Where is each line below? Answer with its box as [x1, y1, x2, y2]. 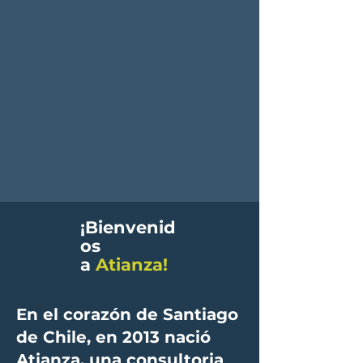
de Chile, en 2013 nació [16, 327, 211, 347]
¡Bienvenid [80, 217, 176, 237]
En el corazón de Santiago [16, 305, 238, 324]
